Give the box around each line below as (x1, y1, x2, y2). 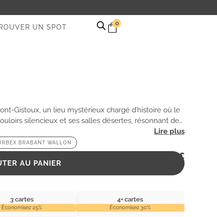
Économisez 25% (1, 204, 42, 211)
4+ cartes (117, 195, 143, 203)
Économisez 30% (109, 204, 151, 211)
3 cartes (10, 195, 33, 203)
